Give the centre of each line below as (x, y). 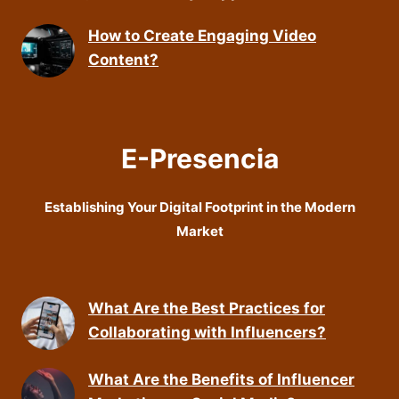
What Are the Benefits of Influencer (221, 380)
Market (199, 232)
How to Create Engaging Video (202, 36)
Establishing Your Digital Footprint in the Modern (199, 208)
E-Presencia (199, 159)
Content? (123, 60)
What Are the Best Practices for (207, 309)
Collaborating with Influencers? (207, 333)
